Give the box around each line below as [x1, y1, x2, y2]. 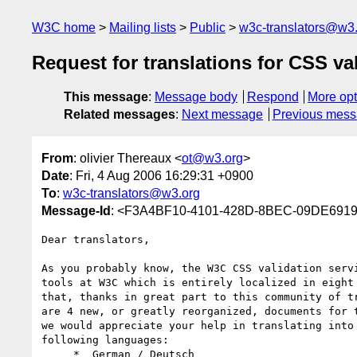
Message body [155, 90, 237, 104]
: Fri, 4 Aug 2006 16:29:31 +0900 [69, 168, 253, 182]
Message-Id [41, 203, 111, 218]
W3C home [32, 21, 96, 34]
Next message [182, 108, 263, 122]
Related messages [64, 108, 175, 122]
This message [64, 90, 148, 104]
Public [190, 21, 226, 34]
